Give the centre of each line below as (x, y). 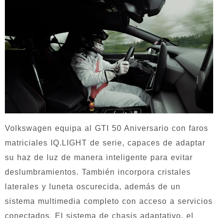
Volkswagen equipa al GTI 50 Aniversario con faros (107, 128)
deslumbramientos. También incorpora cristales (98, 172)
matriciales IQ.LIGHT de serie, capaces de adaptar (105, 143)
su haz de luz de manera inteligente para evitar (99, 157)
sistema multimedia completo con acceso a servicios (109, 201)
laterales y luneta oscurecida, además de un (93, 186)
